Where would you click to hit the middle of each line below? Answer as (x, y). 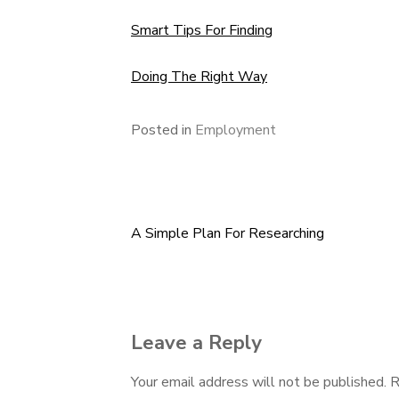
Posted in (163, 130)
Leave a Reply (196, 343)
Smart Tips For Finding (202, 30)
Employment (236, 130)
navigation (191, 287)
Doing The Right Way (199, 77)
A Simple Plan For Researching (228, 233)
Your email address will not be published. (259, 382)
